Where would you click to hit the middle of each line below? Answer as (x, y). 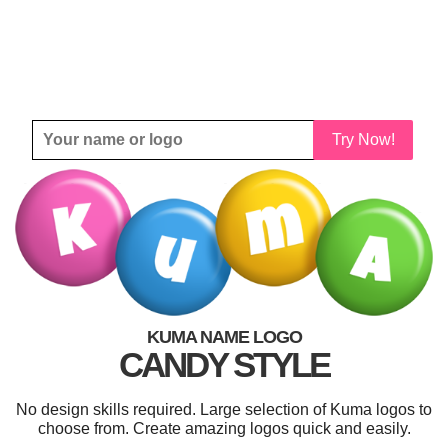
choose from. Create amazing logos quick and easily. (224, 429)
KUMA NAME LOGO (224, 337)
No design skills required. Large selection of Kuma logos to (224, 410)
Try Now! (363, 139)
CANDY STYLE (224, 365)
